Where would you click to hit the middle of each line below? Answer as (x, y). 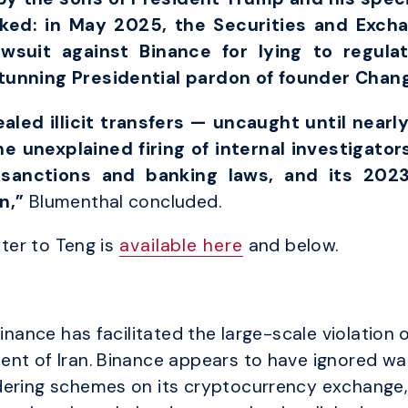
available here (181, 246)
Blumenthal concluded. (125, 201)
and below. (291, 246)
